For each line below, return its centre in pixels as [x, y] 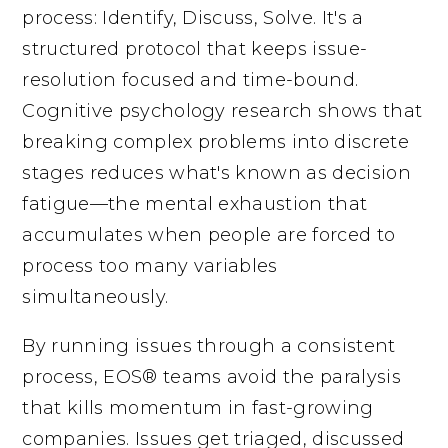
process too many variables [150, 265]
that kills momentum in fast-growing [198, 407]
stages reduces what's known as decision [216, 172]
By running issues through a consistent [209, 345]
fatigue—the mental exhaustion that [195, 203]
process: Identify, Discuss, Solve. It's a [193, 17]
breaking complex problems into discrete [215, 141]
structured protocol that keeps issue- [195, 48]
